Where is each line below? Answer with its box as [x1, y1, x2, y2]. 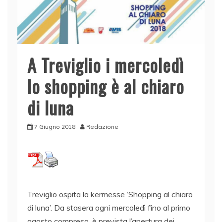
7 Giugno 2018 [34, 123, 75, 131]
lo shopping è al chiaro [27, 73, 184, 100]
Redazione [86, 123, 118, 131]
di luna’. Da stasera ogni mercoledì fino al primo [27, 203, 190, 213]
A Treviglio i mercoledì [27, 52, 184, 78]
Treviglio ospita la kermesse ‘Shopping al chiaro [27, 189, 193, 200]
